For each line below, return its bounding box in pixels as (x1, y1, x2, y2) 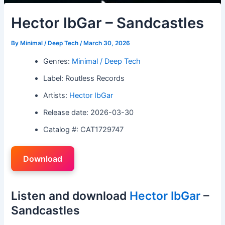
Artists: (43, 90, 70, 100)
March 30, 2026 (83, 40, 131, 47)
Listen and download (11, 188, 130, 203)
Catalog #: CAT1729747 (43, 125, 124, 134)
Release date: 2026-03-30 (43, 107, 134, 117)
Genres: (43, 56, 72, 66)
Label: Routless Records (43, 73, 125, 83)
